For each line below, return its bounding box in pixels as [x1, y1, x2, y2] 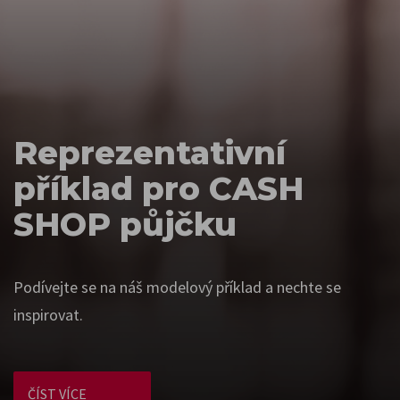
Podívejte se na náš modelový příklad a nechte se [13, 277, 341, 297]
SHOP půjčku [13, 204, 237, 244]
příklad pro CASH [13, 169, 304, 208]
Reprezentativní [13, 133, 286, 172]
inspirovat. [13, 304, 83, 325]
